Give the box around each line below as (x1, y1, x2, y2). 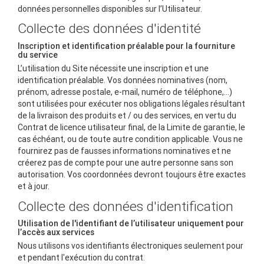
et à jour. (18, 181, 49, 192)
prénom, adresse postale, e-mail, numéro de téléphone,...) (18, 87, 232, 98)
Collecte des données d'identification (18, 197, 233, 214)
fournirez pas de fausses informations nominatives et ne (18, 146, 231, 157)
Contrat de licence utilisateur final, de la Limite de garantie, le (18, 122, 245, 133)
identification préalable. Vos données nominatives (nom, (18, 75, 227, 86)
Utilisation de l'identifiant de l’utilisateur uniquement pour (18, 217, 244, 229)
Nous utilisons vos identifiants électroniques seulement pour (18, 240, 243, 252)
